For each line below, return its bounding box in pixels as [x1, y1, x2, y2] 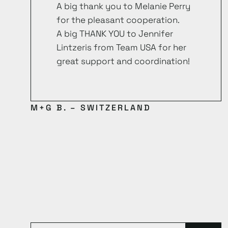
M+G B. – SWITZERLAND [31, 102, 151, 113]
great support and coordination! [56, 55, 190, 67]
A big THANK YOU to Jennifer [56, 28, 173, 39]
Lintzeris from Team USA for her [56, 42, 186, 53]
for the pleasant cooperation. [56, 14, 180, 25]
